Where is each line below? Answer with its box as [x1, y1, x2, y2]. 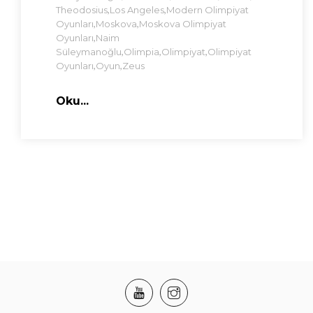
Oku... [56, 94, 89, 108]
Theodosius [56, 4, 108, 16]
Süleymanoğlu [56, 46, 122, 58]
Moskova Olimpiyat [139, 18, 226, 30]
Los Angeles [110, 4, 164, 16]
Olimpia [124, 46, 159, 58]
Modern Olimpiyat [166, 4, 249, 16]
